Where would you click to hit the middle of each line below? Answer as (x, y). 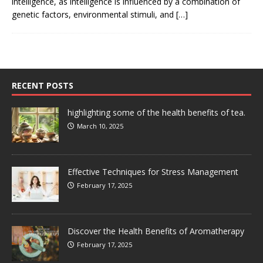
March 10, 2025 (100, 126)
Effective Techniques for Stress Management (153, 171)
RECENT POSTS (43, 85)
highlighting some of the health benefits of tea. (156, 112)
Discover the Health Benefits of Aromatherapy (156, 231)
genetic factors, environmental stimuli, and (94, 14)
